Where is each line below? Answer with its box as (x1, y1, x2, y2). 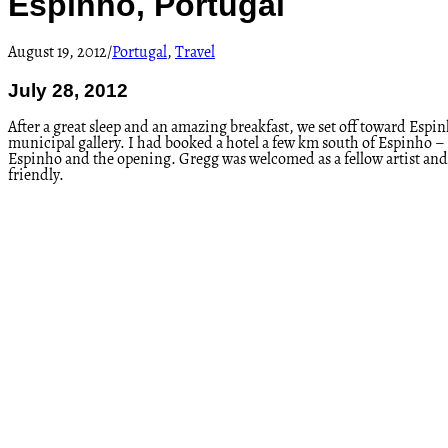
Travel (175, 44, 215, 61)
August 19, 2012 (8, 44, 107, 61)
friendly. (8, 168, 64, 185)
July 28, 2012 (8, 79, 128, 102)
